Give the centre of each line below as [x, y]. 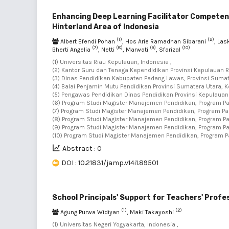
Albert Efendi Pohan [88, 41]
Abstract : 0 [82, 148]
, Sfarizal [169, 49]
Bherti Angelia [72, 49]
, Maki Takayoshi [151, 212]
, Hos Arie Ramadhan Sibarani [165, 41]
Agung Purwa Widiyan [90, 212]
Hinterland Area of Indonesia [106, 27]
